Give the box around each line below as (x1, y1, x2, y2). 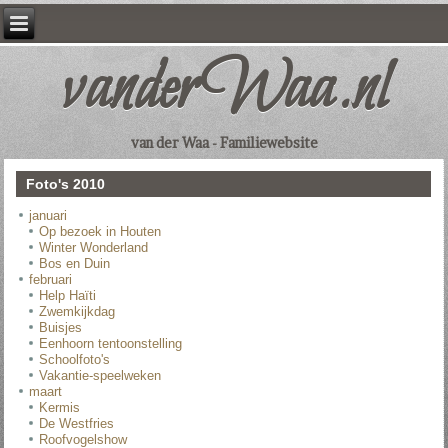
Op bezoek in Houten (39, 224, 162, 240)
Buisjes (39, 320, 83, 336)
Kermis (39, 400, 81, 416)
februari (29, 272, 73, 288)
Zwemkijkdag (39, 304, 116, 320)
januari (29, 208, 68, 224)
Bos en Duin (39, 256, 111, 272)
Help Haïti (39, 288, 97, 304)
